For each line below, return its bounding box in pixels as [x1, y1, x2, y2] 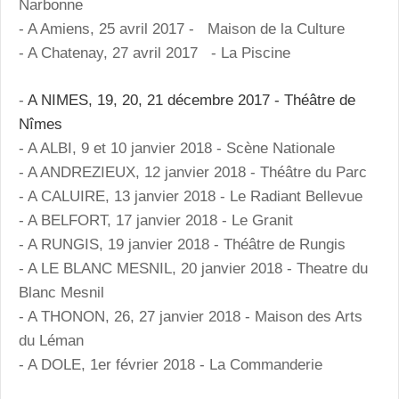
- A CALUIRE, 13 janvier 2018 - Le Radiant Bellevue [19, 187, 362, 205]
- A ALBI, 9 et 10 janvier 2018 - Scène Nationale [19, 139, 335, 157]
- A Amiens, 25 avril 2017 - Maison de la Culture [19, 20, 345, 38]
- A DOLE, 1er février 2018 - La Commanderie [19, 355, 322, 373]
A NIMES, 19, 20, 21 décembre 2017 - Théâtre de [28, 91, 355, 109]
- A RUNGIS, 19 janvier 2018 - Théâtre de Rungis [19, 235, 346, 253]
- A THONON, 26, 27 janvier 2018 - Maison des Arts [19, 307, 362, 325]
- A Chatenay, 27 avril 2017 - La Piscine [19, 45, 290, 62]
